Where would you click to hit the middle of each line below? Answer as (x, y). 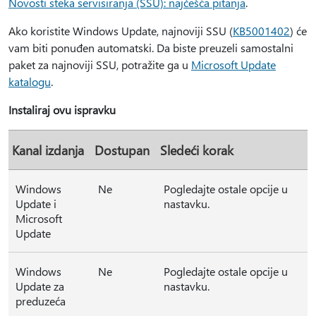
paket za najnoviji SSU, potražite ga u (100, 65)
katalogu (30, 81)
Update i (36, 203)
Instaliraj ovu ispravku (62, 110)
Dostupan (122, 150)
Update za (40, 286)
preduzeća (41, 301)
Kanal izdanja (48, 150)
